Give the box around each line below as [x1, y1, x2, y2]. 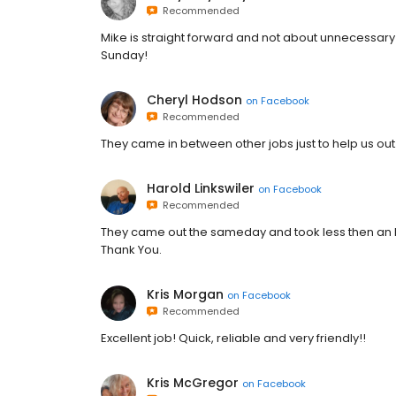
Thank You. [101, 241, 162, 258]
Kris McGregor [147, 374, 239, 392]
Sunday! [101, 47, 148, 64]
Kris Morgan [147, 286, 224, 303]
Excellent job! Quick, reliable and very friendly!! [101, 330, 366, 346]
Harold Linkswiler [147, 179, 255, 197]
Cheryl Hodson [147, 91, 242, 109]
